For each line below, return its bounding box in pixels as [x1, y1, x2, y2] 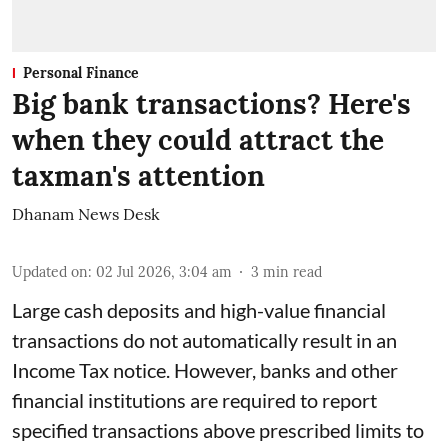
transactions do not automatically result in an [12, 327, 397, 352]
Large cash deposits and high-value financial [12, 297, 386, 322]
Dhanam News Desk [12, 203, 160, 224]
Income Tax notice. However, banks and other [12, 357, 398, 382]
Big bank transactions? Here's [12, 85, 411, 122]
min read [263, 262, 322, 281]
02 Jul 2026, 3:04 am [96, 262, 232, 281]
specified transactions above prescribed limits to [12, 417, 424, 442]
